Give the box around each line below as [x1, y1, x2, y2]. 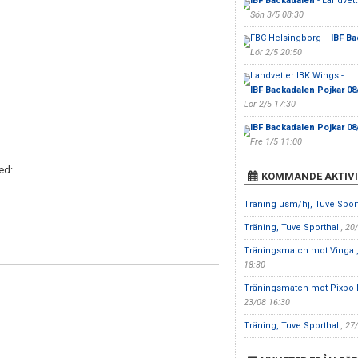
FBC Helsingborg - [249, 33, 331, 43]
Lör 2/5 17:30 [243, 99, 296, 109]
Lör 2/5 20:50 [249, 47, 302, 58]
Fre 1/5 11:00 [249, 137, 302, 147]
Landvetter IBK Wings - [249, 70, 344, 81]
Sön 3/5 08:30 [249, 10, 304, 20]
